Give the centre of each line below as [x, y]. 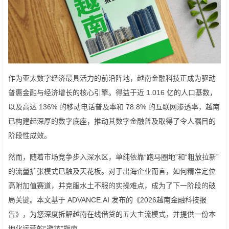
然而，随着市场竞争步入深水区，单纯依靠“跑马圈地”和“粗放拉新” [113, 157]
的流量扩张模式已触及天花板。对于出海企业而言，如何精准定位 [112, 171]
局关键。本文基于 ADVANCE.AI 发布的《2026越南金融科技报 [107, 200]
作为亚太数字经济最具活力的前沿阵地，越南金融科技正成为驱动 [112, 78]
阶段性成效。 [30, 136]
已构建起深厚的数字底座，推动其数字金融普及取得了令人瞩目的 [112, 121]
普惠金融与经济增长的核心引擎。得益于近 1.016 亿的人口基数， [112, 93]
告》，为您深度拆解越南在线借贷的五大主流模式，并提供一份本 [112, 214]
